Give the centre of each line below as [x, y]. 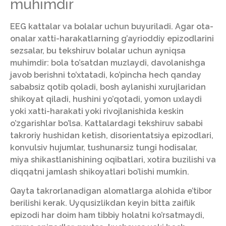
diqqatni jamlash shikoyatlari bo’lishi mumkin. [100, 172]
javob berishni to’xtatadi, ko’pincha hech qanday [106, 75]
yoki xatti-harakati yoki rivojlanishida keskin [97, 111]
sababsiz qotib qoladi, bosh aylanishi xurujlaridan [108, 87]
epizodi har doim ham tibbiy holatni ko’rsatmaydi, [107, 215]
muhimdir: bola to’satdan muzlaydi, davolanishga [108, 63]
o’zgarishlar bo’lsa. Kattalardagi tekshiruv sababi [106, 123]
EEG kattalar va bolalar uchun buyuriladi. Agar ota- [112, 26]
